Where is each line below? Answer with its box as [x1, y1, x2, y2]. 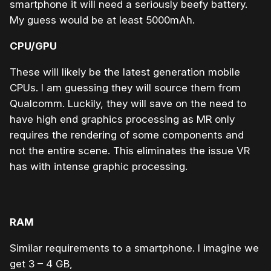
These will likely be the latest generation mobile [10, 65, 240, 78]
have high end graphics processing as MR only [10, 113, 235, 125]
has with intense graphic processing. [10, 160, 188, 172]
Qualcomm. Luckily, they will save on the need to [10, 97, 246, 109]
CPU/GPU [10, 39, 57, 52]
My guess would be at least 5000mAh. [10, 13, 195, 26]
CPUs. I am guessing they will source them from [10, 81, 241, 94]
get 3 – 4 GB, [10, 257, 73, 270]
